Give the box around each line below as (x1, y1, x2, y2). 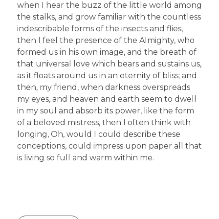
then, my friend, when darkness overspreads (17, 82, 190, 92)
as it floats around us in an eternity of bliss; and (17, 70, 197, 80)
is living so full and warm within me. (17, 153, 154, 162)
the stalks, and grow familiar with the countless (17, 12, 201, 22)
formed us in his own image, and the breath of (17, 47, 197, 57)
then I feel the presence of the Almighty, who (17, 35, 195, 45)
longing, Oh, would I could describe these (17, 129, 180, 139)
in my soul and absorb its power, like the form (17, 106, 194, 115)
